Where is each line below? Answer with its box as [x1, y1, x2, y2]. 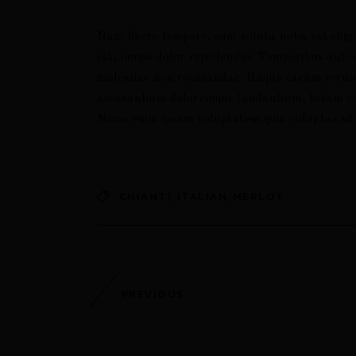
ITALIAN [177, 191, 228, 203]
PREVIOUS [122, 288, 184, 300]
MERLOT [233, 191, 285, 203]
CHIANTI [119, 191, 172, 203]
